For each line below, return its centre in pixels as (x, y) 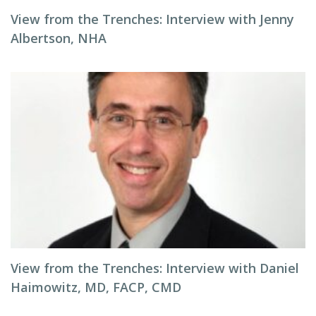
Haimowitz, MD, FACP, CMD (96, 287)
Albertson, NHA (59, 38)
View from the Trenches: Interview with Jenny (152, 19)
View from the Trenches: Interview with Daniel (155, 268)
